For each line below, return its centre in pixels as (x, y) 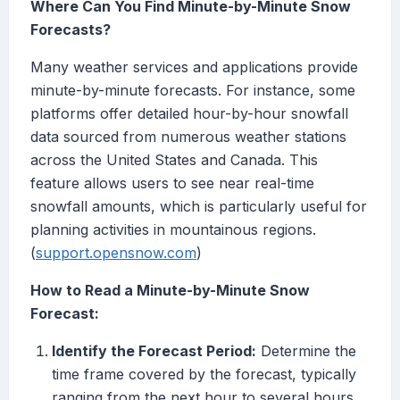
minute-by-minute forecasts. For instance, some (193, 91)
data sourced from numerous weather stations (188, 137)
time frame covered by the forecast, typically (204, 375)
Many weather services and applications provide (194, 67)
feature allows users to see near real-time (172, 183)
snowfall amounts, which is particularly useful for (199, 207)
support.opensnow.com (116, 253)
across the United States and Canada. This (174, 160)
